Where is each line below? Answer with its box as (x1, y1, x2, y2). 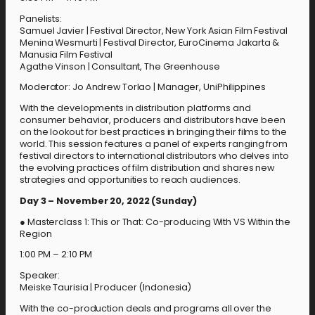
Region (20, 227, 52, 240)
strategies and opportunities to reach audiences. (20, 174, 241, 186)
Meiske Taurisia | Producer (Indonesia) (20, 281, 192, 293)
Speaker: (20, 269, 60, 281)
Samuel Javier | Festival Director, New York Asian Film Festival (20, 24, 288, 37)
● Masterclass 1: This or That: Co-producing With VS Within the (20, 215, 290, 228)
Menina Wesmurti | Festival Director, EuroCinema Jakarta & (20, 36, 280, 49)
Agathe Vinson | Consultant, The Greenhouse (20, 60, 220, 72)
